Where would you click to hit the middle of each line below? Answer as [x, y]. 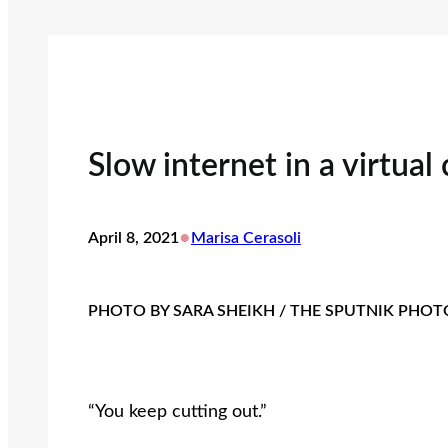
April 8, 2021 [133, 238]
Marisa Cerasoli [246, 238]
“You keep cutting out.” [180, 411]
